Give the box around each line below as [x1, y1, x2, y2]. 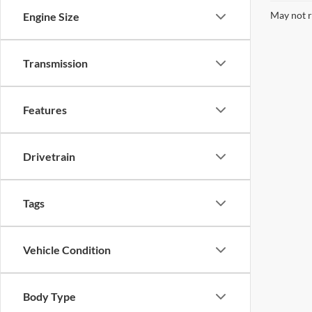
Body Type [23, 290, 76, 303]
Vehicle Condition [23, 243, 111, 256]
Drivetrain [23, 150, 75, 163]
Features [23, 103, 67, 116]
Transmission [23, 56, 88, 70]
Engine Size [23, 10, 79, 23]
